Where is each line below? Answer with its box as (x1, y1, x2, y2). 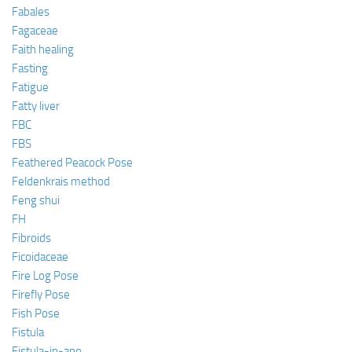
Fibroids (12, 230, 51, 245)
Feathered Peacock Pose (12, 155, 133, 170)
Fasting (12, 60, 48, 75)
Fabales (12, 4, 49, 19)
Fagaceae (12, 23, 58, 38)
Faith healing (12, 42, 74, 57)
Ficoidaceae (12, 249, 68, 264)
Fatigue (12, 79, 49, 94)
